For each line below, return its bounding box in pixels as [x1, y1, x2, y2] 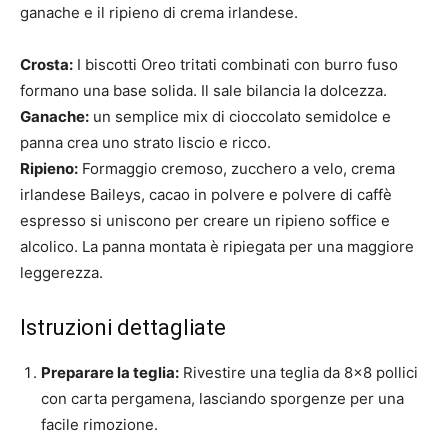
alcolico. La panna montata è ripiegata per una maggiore [20, 237, 414, 256]
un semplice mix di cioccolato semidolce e [89, 107, 391, 126]
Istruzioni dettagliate [20, 315, 226, 340]
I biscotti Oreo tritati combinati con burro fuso [73, 55, 398, 74]
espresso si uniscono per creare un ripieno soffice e [20, 211, 390, 230]
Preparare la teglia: [41, 363, 179, 382]
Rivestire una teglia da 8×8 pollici [179, 363, 418, 382]
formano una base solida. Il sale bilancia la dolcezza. [20, 81, 387, 100]
